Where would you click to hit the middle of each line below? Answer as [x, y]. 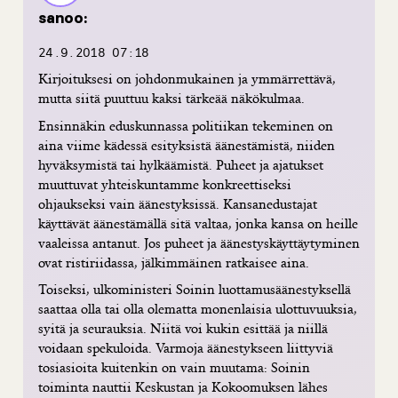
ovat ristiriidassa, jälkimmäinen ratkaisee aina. [174, 262]
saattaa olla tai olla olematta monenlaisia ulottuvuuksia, [198, 309]
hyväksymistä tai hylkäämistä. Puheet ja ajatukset [181, 164]
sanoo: [63, 17]
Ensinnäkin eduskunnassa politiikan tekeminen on [186, 125]
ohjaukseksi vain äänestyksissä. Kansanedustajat [178, 203]
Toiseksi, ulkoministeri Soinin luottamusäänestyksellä [195, 290]
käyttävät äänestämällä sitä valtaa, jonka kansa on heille [198, 223]
